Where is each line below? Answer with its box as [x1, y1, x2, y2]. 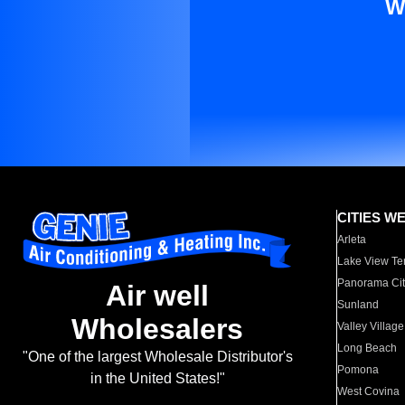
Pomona [337, 363, 380, 376]
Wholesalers [71, 313, 243, 346]
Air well [106, 279, 209, 313]
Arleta [337, 233, 367, 246]
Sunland [337, 298, 380, 311]
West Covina [337, 385, 400, 398]
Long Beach [337, 342, 398, 354]
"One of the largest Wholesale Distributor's [22, 349, 293, 365]
